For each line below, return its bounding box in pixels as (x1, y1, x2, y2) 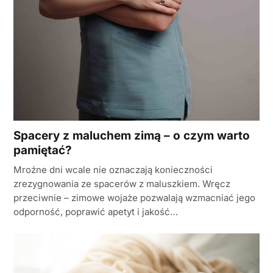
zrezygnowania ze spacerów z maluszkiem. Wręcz (13, 178, 230, 190)
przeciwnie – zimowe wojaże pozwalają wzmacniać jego (13, 192, 255, 204)
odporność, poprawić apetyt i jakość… (13, 206, 178, 218)
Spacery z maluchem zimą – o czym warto (13, 129, 250, 143)
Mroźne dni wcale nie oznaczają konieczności (13, 164, 213, 176)
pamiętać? (13, 143, 72, 158)
